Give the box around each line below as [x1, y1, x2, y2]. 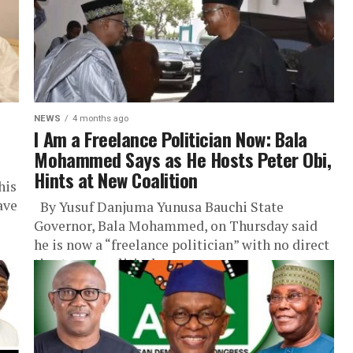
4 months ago [72, 113, 129, 124]
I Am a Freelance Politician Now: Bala [34, 124, 307, 153]
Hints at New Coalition [34, 165, 198, 194]
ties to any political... [34, 255, 166, 273]
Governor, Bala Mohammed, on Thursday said [34, 217, 318, 235]
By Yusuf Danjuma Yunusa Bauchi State [34, 198, 284, 216]
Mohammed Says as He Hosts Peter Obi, [34, 145, 332, 173]
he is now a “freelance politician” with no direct [34, 236, 330, 254]
